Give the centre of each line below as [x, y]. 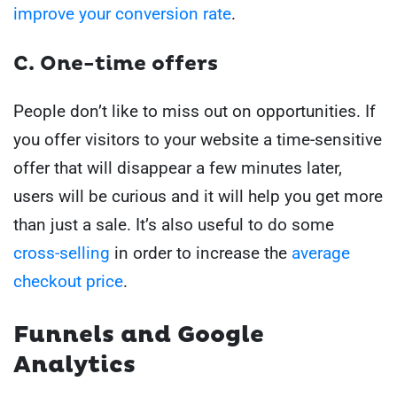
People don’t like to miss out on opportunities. [187, 112]
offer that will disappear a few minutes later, [178, 168]
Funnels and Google [139, 335]
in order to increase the [201, 253]
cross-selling [62, 253]
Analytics [74, 365]
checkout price [68, 282]
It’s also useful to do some [235, 225]
